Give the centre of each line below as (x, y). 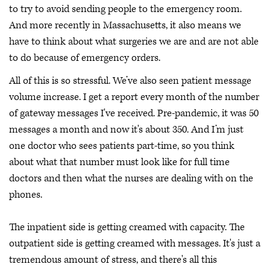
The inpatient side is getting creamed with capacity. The (127, 227)
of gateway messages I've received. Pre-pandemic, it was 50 (134, 113)
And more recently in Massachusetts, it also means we (125, 26)
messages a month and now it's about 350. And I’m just (126, 129)
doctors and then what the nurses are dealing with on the (131, 178)
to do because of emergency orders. (85, 58)
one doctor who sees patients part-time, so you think (122, 146)
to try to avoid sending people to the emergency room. (125, 9)
